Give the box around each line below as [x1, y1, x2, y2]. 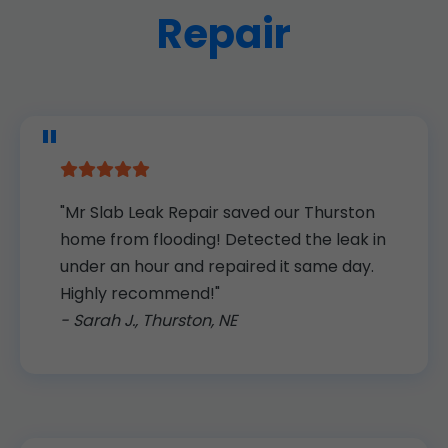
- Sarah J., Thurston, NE [60, 309, 237, 333]
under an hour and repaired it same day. [60, 255, 374, 279]
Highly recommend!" [60, 282, 220, 306]
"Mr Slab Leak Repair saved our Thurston [60, 201, 375, 225]
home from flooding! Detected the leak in [60, 228, 386, 252]
